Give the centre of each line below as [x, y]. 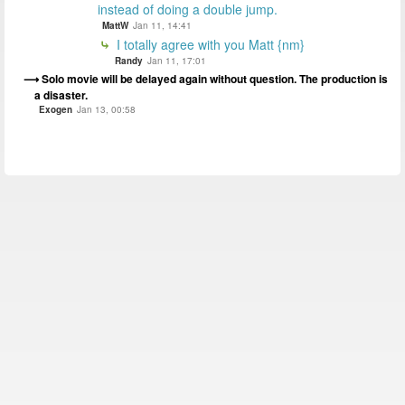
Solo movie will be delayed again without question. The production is [215, 78]
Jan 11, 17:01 [177, 60]
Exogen [56, 109]
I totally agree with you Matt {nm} [209, 44]
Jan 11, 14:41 [162, 25]
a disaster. [61, 94]
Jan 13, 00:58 [106, 109]
